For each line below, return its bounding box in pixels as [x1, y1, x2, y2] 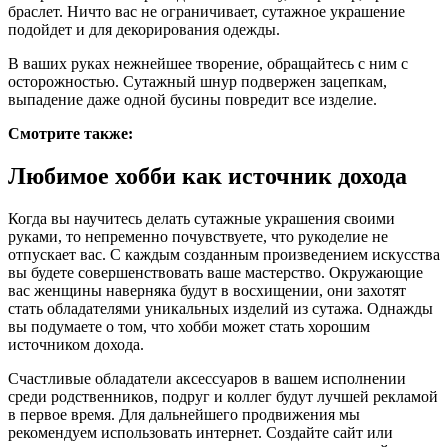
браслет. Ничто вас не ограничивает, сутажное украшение [8, 3, 405, 21]
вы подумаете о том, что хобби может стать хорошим [8, 318, 370, 336]
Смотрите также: [8, 125, 133, 143]
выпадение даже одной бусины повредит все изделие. [8, 91, 377, 109]
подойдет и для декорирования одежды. [8, 21, 280, 39]
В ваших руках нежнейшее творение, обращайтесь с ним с [8, 55, 408, 73]
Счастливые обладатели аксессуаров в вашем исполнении [8, 370, 406, 388]
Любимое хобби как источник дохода [8, 163, 407, 190]
